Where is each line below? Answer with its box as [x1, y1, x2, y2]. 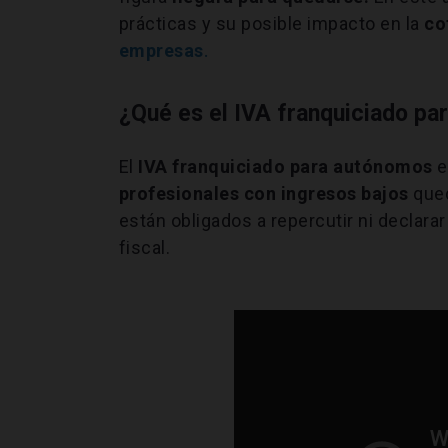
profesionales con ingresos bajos [118, 182, 414, 204]
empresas [118, 39, 204, 61]
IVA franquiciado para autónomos [138, 155, 433, 177]
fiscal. [118, 236, 171, 258]
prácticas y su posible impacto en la [118, 12, 420, 34]
